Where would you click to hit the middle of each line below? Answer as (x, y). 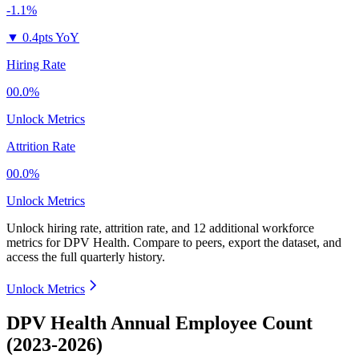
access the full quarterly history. (86, 257)
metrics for (35, 243)
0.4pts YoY (51, 38)
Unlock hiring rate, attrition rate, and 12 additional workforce (160, 228)
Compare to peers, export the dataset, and (237, 243)
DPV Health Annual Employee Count (159, 323)
